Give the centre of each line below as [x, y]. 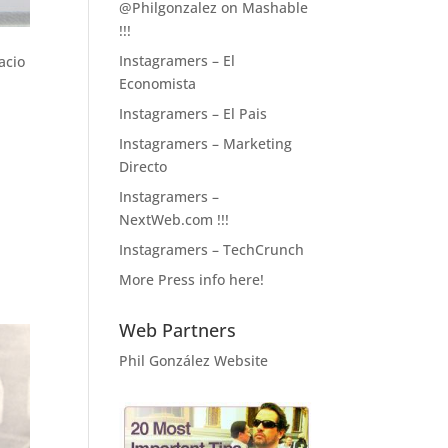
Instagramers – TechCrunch [212, 249]
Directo [143, 166]
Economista [158, 83]
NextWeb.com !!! [174, 219]
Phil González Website [194, 360]
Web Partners [178, 329]
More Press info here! [192, 279]
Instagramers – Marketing [206, 143]
